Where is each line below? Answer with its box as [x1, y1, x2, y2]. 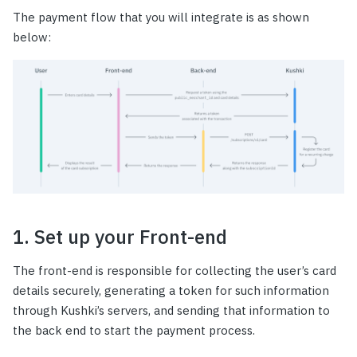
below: [13, 29, 51, 45]
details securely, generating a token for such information [13, 283, 329, 299]
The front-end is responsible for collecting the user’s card [13, 263, 336, 279]
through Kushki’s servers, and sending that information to [13, 303, 330, 319]
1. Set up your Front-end [13, 224, 227, 250]
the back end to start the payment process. [13, 323, 255, 339]
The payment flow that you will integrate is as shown [13, 10, 309, 25]
